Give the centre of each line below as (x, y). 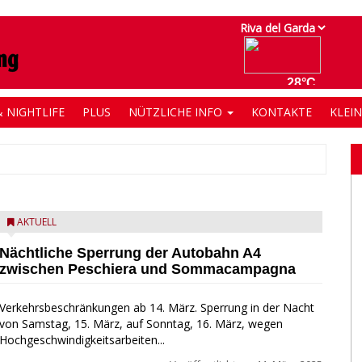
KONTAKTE (282, 112)
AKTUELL (36, 222)
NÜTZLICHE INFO (177, 112)
